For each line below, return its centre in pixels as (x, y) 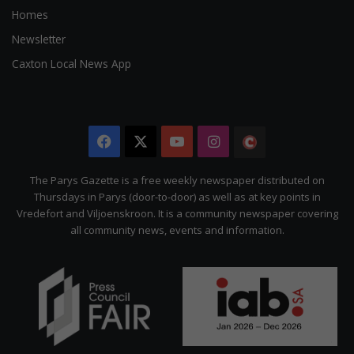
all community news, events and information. (177, 230)
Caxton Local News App (72, 63)
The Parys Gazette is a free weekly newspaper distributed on (177, 180)
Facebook (143, 140)
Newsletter (39, 39)
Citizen (288, 173)
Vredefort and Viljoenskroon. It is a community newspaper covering (177, 213)
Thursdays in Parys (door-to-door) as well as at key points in (177, 196)
